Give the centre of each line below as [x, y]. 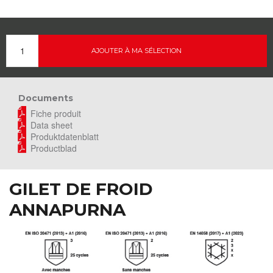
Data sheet [51, 125]
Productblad [54, 148]
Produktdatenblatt [65, 136]
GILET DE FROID [81, 189]
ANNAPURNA [67, 209]
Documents [46, 98]
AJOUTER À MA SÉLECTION [136, 50]
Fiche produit [56, 113]
